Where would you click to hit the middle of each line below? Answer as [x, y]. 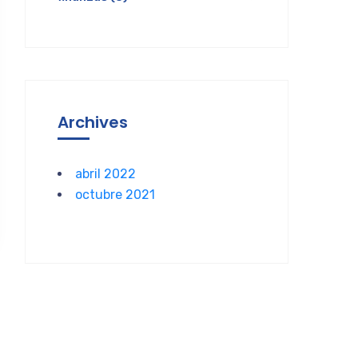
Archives [93, 122]
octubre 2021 [115, 195]
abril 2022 [105, 174]
